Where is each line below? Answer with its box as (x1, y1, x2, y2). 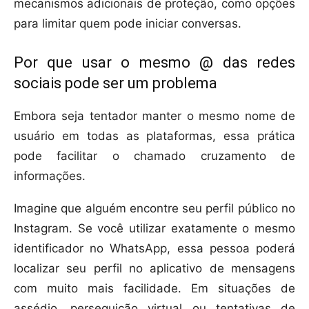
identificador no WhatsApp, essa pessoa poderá (14, 241, 295, 256)
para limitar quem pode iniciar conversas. (14, 17, 241, 31)
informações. (14, 169, 86, 183)
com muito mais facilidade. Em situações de (14, 281, 295, 296)
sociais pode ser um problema (14, 74, 217, 92)
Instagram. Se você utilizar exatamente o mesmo (14, 221, 295, 236)
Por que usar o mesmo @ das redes (14, 54, 295, 72)
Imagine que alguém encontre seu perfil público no (14, 201, 295, 216)
